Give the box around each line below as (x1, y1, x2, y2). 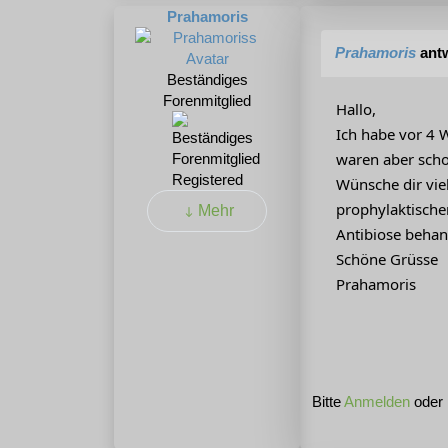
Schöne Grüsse (336, 249, 438, 270)
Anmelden (344, 393, 410, 411)
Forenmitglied (163, 92, 251, 110)
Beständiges (166, 71, 248, 89)
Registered (171, 171, 243, 189)
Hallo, (336, 99, 376, 120)
